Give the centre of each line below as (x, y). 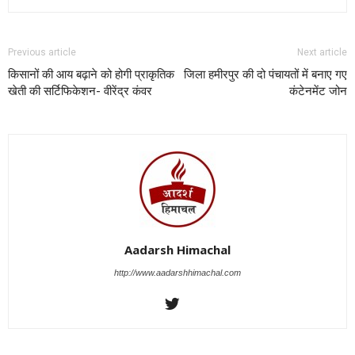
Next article (322, 52)
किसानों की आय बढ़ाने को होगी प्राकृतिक (91, 74)
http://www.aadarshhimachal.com (177, 272)
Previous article (42, 52)
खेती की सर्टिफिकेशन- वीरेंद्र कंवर (80, 91)
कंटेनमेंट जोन (318, 91)
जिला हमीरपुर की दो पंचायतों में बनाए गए (265, 74)
